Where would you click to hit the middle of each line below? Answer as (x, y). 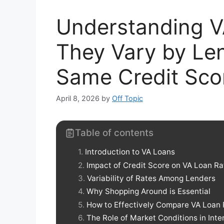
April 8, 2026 (78, 98)
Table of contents (114, 133)
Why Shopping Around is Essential (148, 191)
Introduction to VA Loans (130, 152)
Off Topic (127, 98)
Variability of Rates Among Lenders (151, 178)
